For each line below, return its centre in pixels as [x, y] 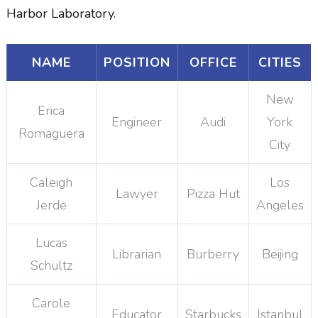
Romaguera [51, 133]
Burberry [213, 254]
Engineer [137, 122]
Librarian [137, 254]
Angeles [280, 205]
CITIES [280, 62]
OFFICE [213, 62]
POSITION [137, 62]
